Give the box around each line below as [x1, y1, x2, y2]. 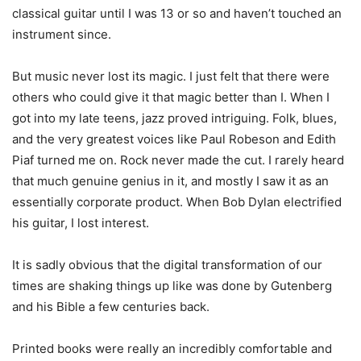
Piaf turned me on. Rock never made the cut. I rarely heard [12, 152, 344, 168]
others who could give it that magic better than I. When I [12, 89, 330, 106]
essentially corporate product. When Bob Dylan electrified [12, 194, 342, 210]
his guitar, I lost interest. [12, 215, 149, 231]
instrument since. [12, 27, 111, 43]
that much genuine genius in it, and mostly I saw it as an [12, 173, 329, 189]
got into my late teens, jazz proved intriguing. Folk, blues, [12, 110, 337, 127]
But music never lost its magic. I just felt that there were [12, 68, 330, 85]
